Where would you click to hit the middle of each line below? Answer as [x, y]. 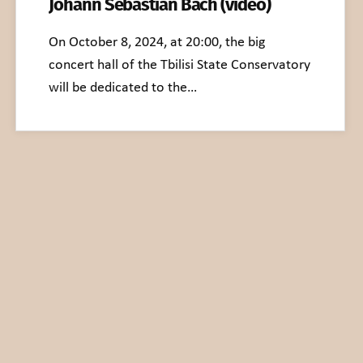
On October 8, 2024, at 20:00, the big [157, 42]
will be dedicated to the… [123, 88]
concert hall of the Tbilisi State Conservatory [180, 65]
